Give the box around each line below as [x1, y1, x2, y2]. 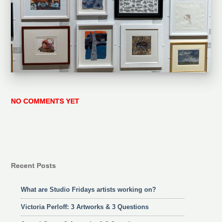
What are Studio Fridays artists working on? [21, 186, 157, 194]
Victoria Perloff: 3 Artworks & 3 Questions [21, 203, 149, 211]
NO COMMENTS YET [11, 97, 80, 105]
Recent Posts [11, 162, 56, 170]
